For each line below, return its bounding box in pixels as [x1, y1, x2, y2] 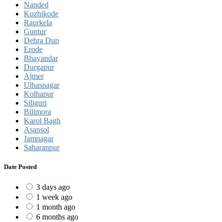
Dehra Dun [24, 36, 59, 45]
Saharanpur [24, 143, 59, 152]
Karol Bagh [24, 116, 60, 125]
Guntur [24, 27, 46, 36]
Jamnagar [24, 134, 54, 143]
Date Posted [4, 163, 37, 170]
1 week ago [36, 193, 72, 202]
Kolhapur [24, 89, 54, 98]
